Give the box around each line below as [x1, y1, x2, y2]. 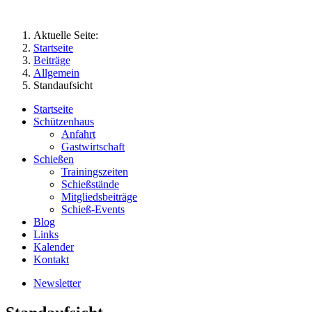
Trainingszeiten [61, 166, 128, 178]
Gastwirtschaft [61, 141, 125, 153]
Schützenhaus [33, 116, 94, 127]
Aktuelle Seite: [33, 29, 104, 41]
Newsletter [33, 277, 81, 289]
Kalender [33, 241, 74, 253]
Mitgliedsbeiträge [61, 191, 137, 203]
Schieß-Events [61, 203, 125, 215]
